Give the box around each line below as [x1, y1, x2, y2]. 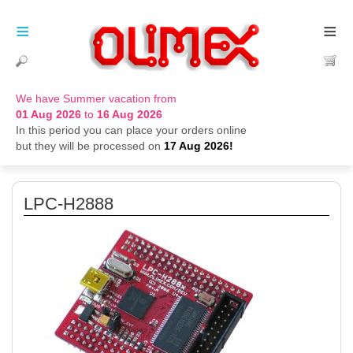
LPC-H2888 [24, 194, 113, 214]
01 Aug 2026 [16, 108, 81, 121]
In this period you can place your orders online [16, 124, 247, 136]
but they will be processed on [16, 139, 164, 152]
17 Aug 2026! [164, 139, 233, 152]
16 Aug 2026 [97, 108, 162, 121]
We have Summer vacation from [16, 92, 176, 105]
